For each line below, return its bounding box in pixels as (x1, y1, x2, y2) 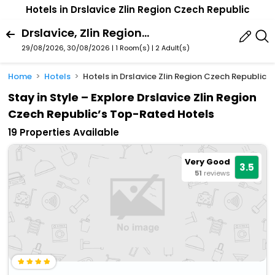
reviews (203, 168, 230, 179)
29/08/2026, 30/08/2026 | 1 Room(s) (21, 42, 150, 53)
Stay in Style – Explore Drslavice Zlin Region (8, 90, 257, 106)
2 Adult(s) (155, 42, 190, 53)
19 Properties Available (8, 126, 120, 139)
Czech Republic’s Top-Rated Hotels (8, 106, 215, 122)
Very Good (184, 156, 230, 168)
